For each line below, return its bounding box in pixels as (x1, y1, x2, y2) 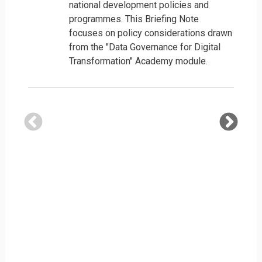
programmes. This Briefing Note (69, 13, 199, 25)
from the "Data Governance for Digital (69, 41, 221, 53)
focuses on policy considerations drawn (69, 27, 233, 39)
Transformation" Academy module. (69, 55, 208, 67)
